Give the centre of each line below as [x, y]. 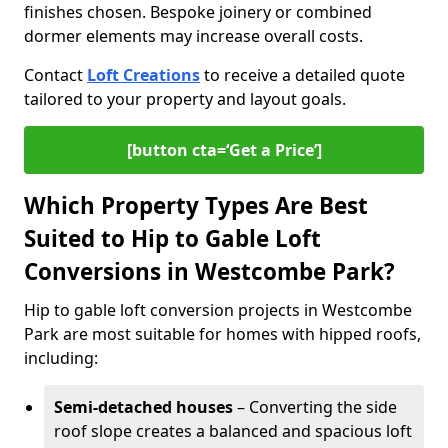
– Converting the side [315, 407]
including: [61, 358]
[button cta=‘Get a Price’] [224, 150]
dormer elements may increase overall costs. [193, 36]
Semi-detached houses [143, 407]
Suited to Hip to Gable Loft [172, 238]
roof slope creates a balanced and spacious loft [233, 431]
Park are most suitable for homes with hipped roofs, [222, 334]
